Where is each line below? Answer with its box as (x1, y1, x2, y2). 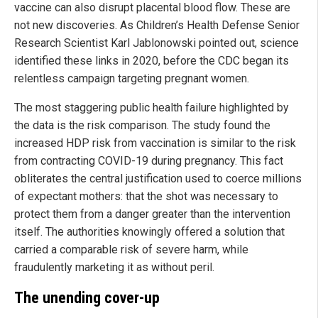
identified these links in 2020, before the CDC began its (14, 54, 289, 68)
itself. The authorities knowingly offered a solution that (14, 225, 285, 239)
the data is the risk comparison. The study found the (14, 119, 270, 133)
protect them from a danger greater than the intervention (14, 207, 290, 221)
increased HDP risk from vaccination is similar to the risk (14, 136, 296, 150)
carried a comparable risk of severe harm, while (14, 243, 248, 257)
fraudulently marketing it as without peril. (14, 261, 214, 275)
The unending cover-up (14, 288, 160, 307)
